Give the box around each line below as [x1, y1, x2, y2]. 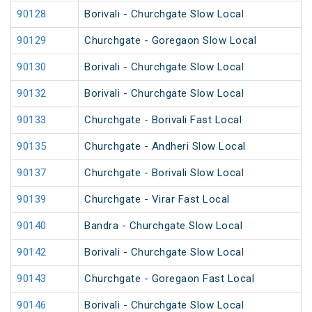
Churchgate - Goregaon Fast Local [84, 272, 254, 286]
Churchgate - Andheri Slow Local [84, 140, 246, 153]
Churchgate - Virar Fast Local [84, 193, 230, 206]
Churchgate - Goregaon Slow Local [84, 34, 256, 47]
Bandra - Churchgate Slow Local [84, 219, 242, 233]
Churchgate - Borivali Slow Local [84, 166, 244, 180]
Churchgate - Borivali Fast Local [84, 114, 242, 127]
